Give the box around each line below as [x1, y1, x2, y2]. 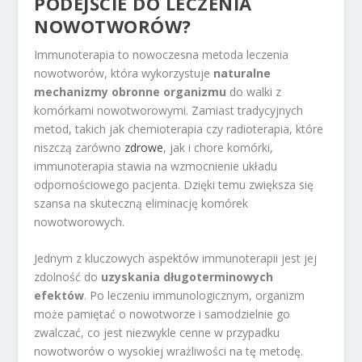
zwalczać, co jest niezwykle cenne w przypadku [34, 325, 280, 341]
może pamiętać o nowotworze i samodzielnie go [34, 306, 291, 322]
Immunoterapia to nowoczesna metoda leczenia [34, 46, 289, 62]
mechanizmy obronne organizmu [34, 83, 227, 99]
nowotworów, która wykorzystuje [34, 65, 214, 81]
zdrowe [124, 139, 164, 155]
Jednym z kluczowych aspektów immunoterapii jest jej [34, 250, 318, 267]
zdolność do [34, 269, 102, 285]
